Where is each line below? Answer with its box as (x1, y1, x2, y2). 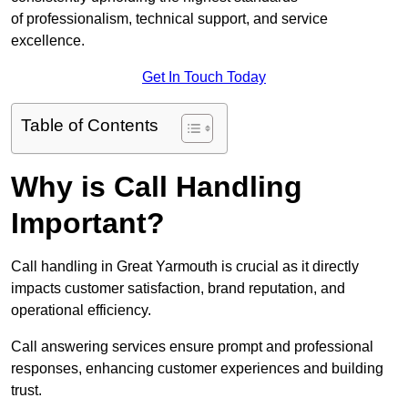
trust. (11, 382, 42, 399)
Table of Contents (21, 116, 158, 136)
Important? (11, 207, 165, 240)
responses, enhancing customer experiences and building (11, 361, 383, 377)
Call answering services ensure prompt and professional (11, 339, 373, 355)
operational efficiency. (11, 302, 151, 319)
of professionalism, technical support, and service (11, 11, 328, 27)
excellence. (11, 33, 85, 49)
